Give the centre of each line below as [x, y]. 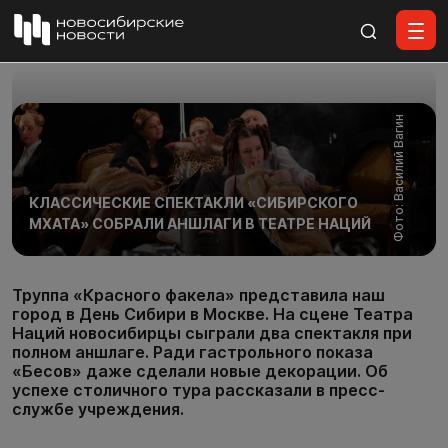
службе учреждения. [98, 409]
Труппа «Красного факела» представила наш [198, 295]
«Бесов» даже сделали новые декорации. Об [200, 371]
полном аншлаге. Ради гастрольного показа [192, 352]
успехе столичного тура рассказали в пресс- [198, 390]
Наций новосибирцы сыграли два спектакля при [212, 333]
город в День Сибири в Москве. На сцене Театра [212, 314]
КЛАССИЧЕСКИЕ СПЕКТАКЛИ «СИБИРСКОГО [193, 202]
